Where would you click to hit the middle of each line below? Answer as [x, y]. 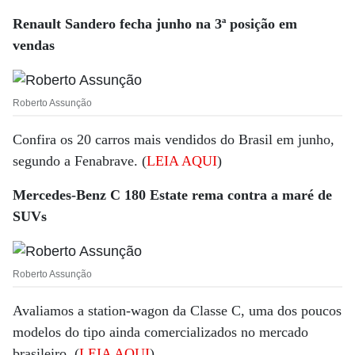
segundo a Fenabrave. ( [80, 160]
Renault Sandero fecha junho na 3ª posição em [155, 24]
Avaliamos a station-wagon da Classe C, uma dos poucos [177, 310]
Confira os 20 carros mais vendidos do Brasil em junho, [174, 139]
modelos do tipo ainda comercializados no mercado [160, 332]
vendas [34, 45]
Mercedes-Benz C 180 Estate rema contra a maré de [172, 195]
